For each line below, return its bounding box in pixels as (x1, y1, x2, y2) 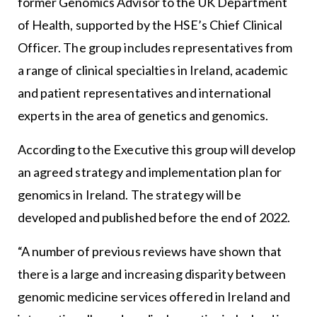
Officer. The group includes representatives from (17, 40, 293, 56)
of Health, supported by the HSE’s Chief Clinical (17, 17, 283, 33)
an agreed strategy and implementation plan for (17, 164, 282, 180)
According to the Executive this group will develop (17, 142, 296, 158)
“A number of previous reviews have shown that (17, 243, 282, 260)
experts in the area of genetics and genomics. (17, 108, 269, 124)
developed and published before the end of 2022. (17, 209, 291, 226)
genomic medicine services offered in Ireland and (17, 289, 291, 305)
